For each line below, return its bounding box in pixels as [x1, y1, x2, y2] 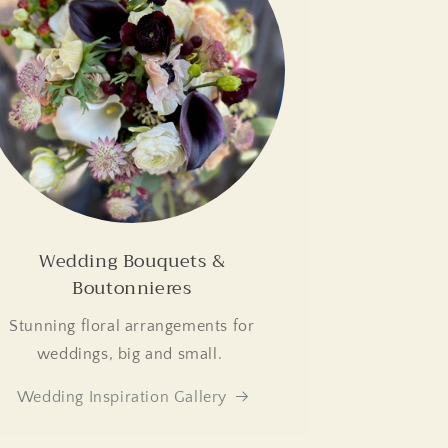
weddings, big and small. [36, 345, 227, 364]
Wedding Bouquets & [37, 245, 226, 278]
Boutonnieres [72, 272, 192, 305]
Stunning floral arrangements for [9, 317, 255, 336]
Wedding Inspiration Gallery [16, 388, 227, 407]
